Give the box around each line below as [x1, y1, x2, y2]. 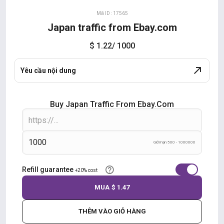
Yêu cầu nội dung [20, 66, 76, 74]
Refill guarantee [22, 165, 75, 173]
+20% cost [75, 167, 98, 173]
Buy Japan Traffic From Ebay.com [50, 99, 174, 109]
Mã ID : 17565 [96, 10, 128, 16]
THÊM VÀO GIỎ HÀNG [78, 207, 146, 215]
